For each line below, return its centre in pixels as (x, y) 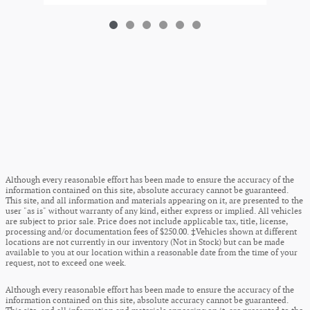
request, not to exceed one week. (66, 263)
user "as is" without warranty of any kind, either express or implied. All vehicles (154, 211)
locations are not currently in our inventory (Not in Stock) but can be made (145, 242)
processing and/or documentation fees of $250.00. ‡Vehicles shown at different (151, 232)
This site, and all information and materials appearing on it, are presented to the (154, 201)
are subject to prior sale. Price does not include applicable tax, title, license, (147, 221)
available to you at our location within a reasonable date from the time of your (152, 253)
